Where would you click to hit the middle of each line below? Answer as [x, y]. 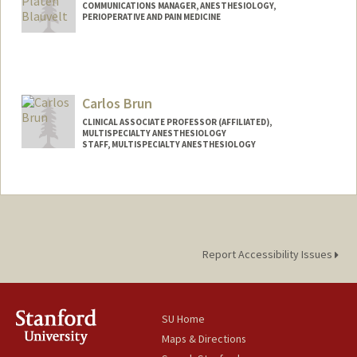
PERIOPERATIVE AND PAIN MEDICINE [151, 16]
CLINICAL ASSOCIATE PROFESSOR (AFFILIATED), [177, 122]
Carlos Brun [117, 103]
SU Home [184, 319]
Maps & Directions [204, 339]
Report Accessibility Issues [268, 255]
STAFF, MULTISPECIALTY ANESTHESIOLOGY [169, 144]
